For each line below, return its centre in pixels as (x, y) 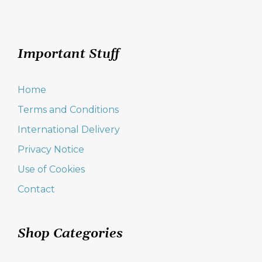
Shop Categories (70, 234)
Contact (36, 189)
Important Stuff (68, 54)
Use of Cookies (51, 169)
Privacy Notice (51, 149)
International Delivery (69, 130)
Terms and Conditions (68, 110)
